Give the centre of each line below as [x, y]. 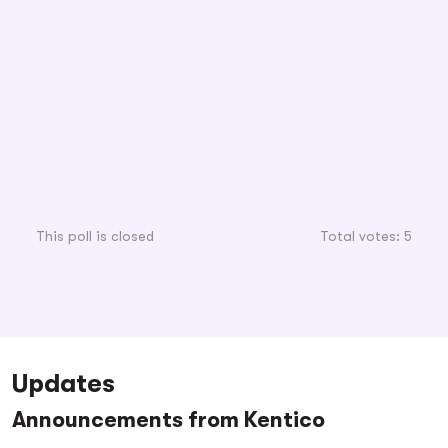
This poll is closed [95, 236]
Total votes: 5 [366, 236]
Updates [63, 384]
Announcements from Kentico [168, 420]
